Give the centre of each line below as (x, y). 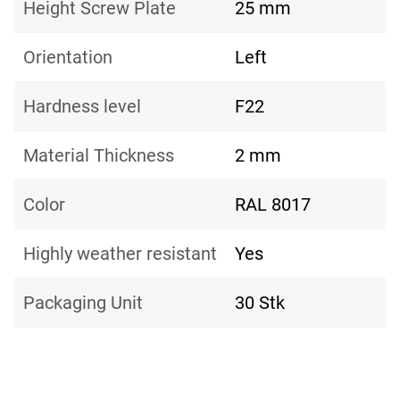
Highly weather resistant (120, 254)
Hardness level (82, 107)
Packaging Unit (83, 303)
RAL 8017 (273, 205)
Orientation (68, 58)
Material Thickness (99, 156)
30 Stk (260, 303)
